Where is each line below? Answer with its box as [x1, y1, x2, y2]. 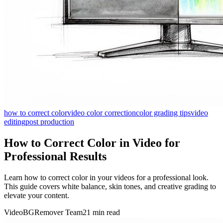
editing [4, 117, 25, 126]
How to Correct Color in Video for [4, 136, 180, 149]
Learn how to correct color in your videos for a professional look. [4, 173, 209, 182]
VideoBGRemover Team [4, 208, 83, 217]
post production [25, 117, 74, 126]
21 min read [83, 208, 120, 217]
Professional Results [4, 149, 107, 163]
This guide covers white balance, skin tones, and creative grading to [4, 182, 216, 191]
